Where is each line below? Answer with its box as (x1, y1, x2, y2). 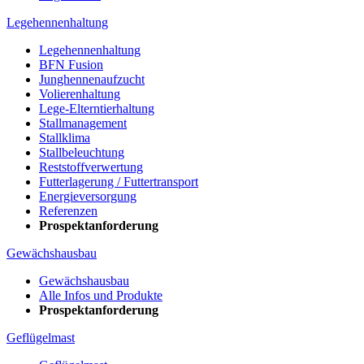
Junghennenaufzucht (39, 72, 145, 87)
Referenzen (39, 204, 97, 219)
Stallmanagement (39, 116, 127, 131)
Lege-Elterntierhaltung (39, 102, 154, 116)
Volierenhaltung (39, 87, 120, 102)
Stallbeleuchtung (39, 145, 124, 160)
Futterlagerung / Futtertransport (39, 175, 198, 189)
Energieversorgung (39, 189, 136, 204)
